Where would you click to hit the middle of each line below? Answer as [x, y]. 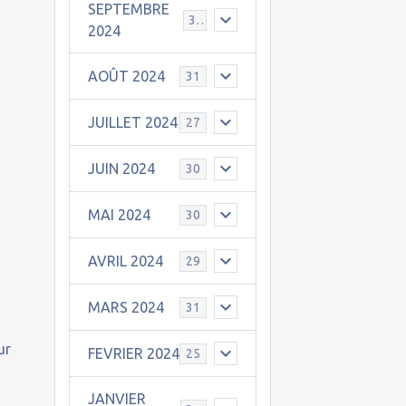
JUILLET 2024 [132, 122]
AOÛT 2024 [126, 76]
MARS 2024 [126, 307]
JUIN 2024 [121, 169]
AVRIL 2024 [125, 261]
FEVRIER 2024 [133, 353]
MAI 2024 [119, 215]
